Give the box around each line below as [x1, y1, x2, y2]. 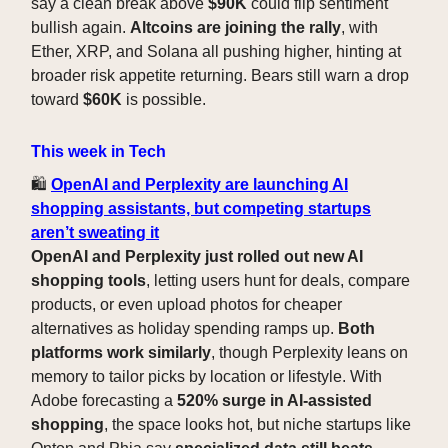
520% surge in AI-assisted [177, 392, 372, 410]
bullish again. [31, 19, 130, 37]
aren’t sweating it [31, 224, 159, 242]
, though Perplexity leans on [211, 344, 408, 362]
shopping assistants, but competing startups [31, 200, 371, 218]
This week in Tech [31, 143, 166, 161]
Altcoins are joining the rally [130, 19, 341, 37]
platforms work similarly [31, 344, 211, 362]
